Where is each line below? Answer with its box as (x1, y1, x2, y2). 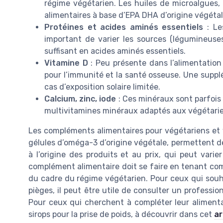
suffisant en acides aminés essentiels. (44, 46, 186, 56)
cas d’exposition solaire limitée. (44, 82, 160, 92)
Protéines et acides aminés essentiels (44, 22, 204, 32)
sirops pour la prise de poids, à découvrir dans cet (28, 209, 214, 219)
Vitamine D (44, 58, 88, 68)
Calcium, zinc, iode (44, 94, 116, 104)
